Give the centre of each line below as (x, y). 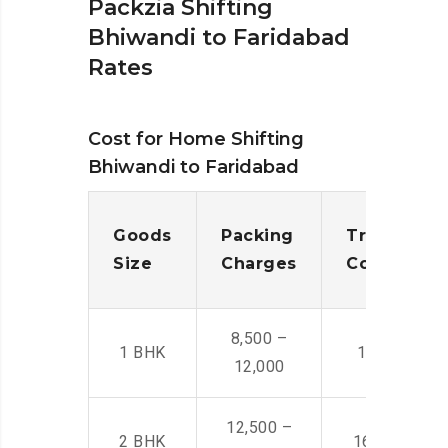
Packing (257, 236)
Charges (259, 264)
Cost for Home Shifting (196, 139)
